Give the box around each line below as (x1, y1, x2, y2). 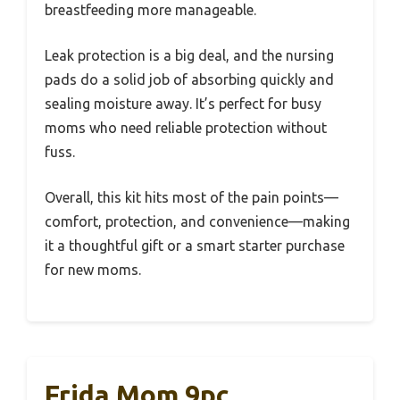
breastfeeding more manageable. (45, 2, 256, 18)
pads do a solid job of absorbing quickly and (45, 71, 334, 87)
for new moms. (45, 262, 141, 278)
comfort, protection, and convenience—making (45, 213, 350, 229)
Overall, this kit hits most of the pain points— (45, 189, 338, 205)
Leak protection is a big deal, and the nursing (45, 47, 334, 63)
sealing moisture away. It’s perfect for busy (45, 96, 321, 112)
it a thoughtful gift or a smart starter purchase (45, 237, 345, 254)
